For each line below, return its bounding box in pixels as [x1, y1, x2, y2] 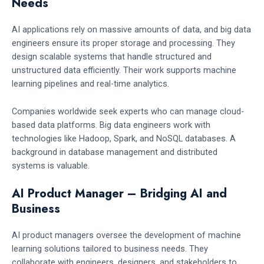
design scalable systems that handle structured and [12, 51, 212, 62]
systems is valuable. [12, 160, 90, 171]
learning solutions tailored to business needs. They [12, 243, 208, 254]
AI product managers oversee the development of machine [12, 229, 241, 240]
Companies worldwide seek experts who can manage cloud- [12, 105, 244, 117]
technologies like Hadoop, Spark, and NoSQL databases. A [12, 133, 236, 144]
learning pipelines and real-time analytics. [12, 78, 169, 90]
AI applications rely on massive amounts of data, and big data [12, 24, 251, 35]
